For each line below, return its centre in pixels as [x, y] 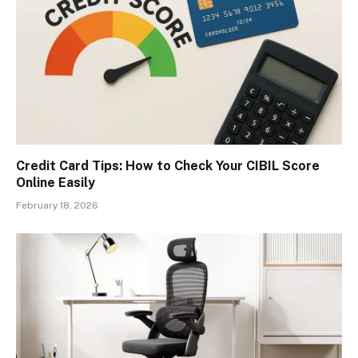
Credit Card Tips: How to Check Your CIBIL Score [168, 165]
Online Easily [56, 182]
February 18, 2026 [57, 205]
